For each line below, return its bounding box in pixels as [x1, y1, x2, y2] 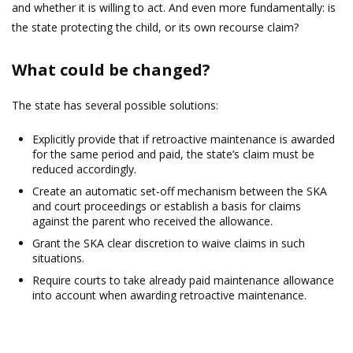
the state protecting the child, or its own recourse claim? [12, 19, 299, 35]
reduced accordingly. [32, 162, 137, 177]
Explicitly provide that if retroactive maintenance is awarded [32, 132, 336, 147]
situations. [32, 250, 85, 266]
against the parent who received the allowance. [32, 214, 273, 229]
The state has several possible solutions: [12, 97, 218, 113]
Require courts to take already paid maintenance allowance [32, 272, 335, 288]
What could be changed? [12, 58, 210, 80]
